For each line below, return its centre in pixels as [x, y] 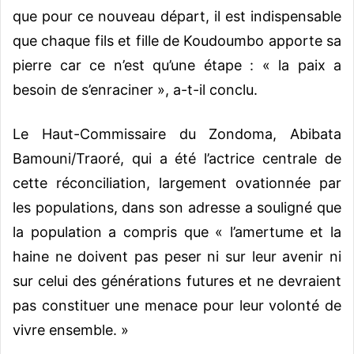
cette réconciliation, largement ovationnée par [177, 183]
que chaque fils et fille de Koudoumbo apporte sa [177, 40]
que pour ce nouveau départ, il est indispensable [177, 16]
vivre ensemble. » [73, 330]
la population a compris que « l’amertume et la [177, 232]
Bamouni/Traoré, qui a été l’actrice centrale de [177, 158]
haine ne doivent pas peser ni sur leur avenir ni [177, 256]
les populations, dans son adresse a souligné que [177, 207]
